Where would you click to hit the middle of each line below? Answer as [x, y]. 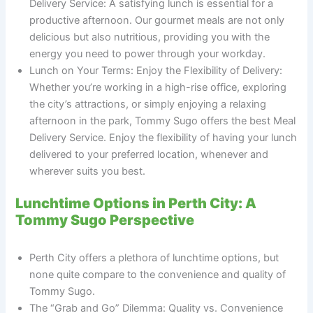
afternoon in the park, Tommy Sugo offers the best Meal [163, 121]
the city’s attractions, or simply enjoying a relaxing [148, 104]
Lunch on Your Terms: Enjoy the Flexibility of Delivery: [156, 71]
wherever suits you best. [88, 172]
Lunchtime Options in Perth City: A [136, 204]
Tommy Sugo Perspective [105, 220]
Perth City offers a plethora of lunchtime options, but [154, 258]
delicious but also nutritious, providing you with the [150, 37]
